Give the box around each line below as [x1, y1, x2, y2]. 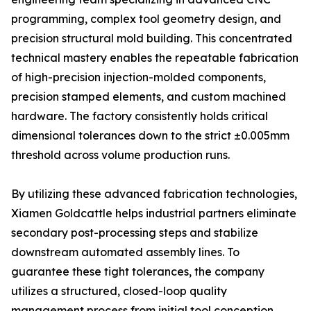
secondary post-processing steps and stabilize [11, 226, 258, 239]
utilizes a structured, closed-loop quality [11, 284, 227, 298]
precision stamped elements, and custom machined [11, 90, 286, 103]
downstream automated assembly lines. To [11, 245, 239, 259]
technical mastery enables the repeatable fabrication [11, 51, 299, 65]
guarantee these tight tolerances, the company [11, 264, 264, 278]
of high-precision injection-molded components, [11, 70, 266, 84]
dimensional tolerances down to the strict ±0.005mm [11, 128, 289, 142]
